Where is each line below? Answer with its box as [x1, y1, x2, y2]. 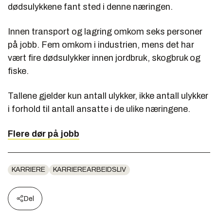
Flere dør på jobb [8, 128, 79, 139]
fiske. [8, 66, 29, 76]
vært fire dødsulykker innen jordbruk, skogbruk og [8, 53, 200, 63]
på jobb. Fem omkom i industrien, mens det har [8, 39, 194, 50]
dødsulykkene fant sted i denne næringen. [8, 1, 173, 12]
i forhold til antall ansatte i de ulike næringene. [8, 104, 190, 114]
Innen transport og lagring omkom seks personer [8, 26, 202, 36]
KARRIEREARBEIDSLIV [53, 165, 126, 173]
